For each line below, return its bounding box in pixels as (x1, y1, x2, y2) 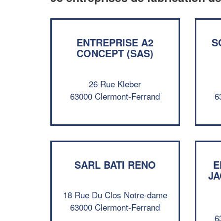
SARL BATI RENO (74, 157, 156, 172)
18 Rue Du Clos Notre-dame (63, 188, 167, 201)
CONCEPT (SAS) (76, 46, 154, 60)
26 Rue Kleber (89, 77, 142, 90)
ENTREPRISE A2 (76, 35, 154, 49)
